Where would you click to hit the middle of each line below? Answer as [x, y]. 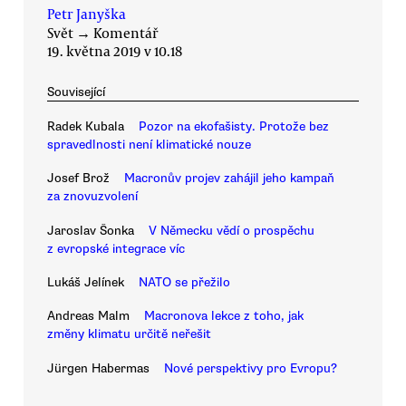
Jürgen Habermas [98, 368]
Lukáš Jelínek [86, 282]
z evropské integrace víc [116, 248]
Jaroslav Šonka [91, 230]
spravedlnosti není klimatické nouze [149, 144]
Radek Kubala [86, 126]
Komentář [126, 32]
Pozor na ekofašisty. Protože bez [234, 126]
